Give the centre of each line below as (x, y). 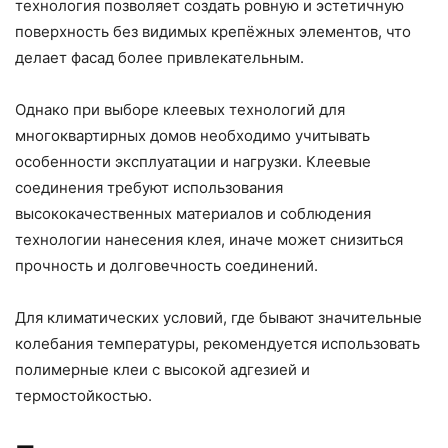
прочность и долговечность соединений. (166, 265)
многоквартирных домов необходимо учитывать (192, 135)
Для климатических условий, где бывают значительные (218, 317)
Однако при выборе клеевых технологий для (180, 109)
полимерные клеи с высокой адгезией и (162, 369)
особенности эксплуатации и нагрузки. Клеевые (193, 161)
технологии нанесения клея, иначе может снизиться (209, 239)
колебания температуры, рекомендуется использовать (217, 343)
